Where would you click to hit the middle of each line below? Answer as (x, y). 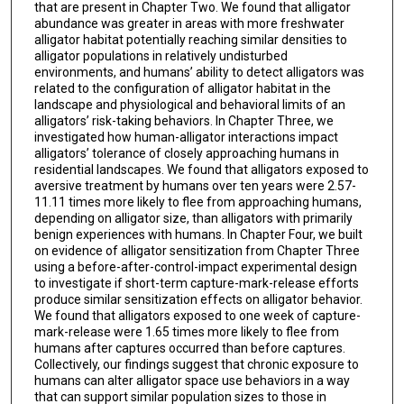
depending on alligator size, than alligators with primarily (193, 218)
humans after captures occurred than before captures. (189, 348)
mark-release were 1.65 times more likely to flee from (186, 331)
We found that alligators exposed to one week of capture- (197, 315)
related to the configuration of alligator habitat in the (182, 88)
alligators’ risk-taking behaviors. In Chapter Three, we (184, 120)
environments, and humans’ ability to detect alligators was (199, 72)
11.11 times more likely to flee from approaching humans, (197, 202)
